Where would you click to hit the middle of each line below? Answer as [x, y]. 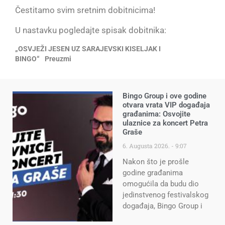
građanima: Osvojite [156, 114]
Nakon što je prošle [156, 162]
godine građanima [153, 173]
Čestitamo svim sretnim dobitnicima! [85, 10]
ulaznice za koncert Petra [165, 123]
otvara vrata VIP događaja [166, 105]
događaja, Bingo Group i [162, 206]
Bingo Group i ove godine [164, 96]
